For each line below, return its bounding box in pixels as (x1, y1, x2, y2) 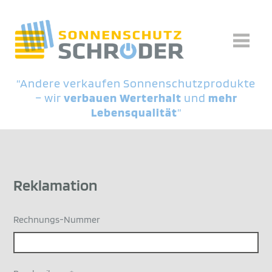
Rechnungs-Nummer (13, 214, 101, 225)
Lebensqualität (90, 106, 177, 119)
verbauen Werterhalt (63, 91, 182, 104)
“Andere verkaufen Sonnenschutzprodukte (16, 76, 256, 90)
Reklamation (13, 177, 98, 194)
